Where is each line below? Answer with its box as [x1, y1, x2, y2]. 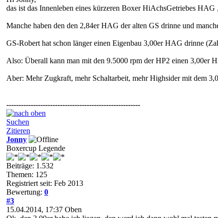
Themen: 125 [6, 170, 47, 179]
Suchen [6, 117, 29, 126]
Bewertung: [6, 187, 44, 196]
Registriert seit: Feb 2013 [6, 179, 83, 187]
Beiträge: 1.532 [6, 161, 54, 170]
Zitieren [6, 126, 30, 135]
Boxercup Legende [6, 144, 65, 152]
